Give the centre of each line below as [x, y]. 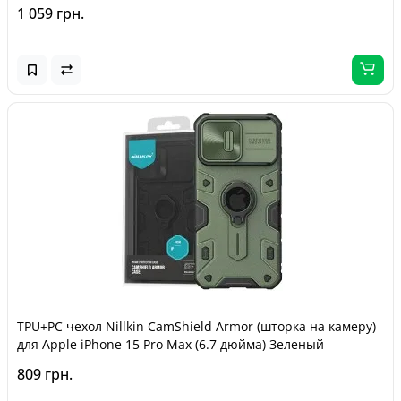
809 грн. [45, 374]
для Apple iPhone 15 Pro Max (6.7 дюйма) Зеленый [171, 344]
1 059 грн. [51, 13]
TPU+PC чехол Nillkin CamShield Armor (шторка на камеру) [196, 326]
